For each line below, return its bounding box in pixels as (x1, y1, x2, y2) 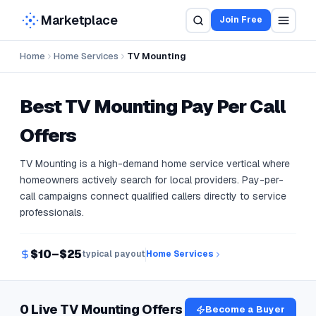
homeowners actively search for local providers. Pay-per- (20, 174, 284, 186)
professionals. (20, 206, 84, 219)
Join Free (219, 14, 262, 25)
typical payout (81, 248, 145, 260)
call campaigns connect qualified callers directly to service (20, 190, 286, 202)
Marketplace (41, 11, 118, 28)
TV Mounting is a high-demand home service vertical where (20, 157, 290, 170)
